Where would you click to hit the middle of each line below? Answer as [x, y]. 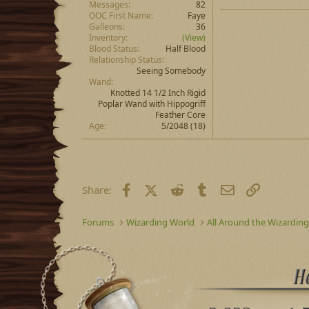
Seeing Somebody [171, 71]
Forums [98, 222]
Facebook [158, 188]
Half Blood [186, 49]
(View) [194, 38]
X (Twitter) [182, 188]
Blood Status [113, 49]
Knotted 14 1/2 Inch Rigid [158, 93]
